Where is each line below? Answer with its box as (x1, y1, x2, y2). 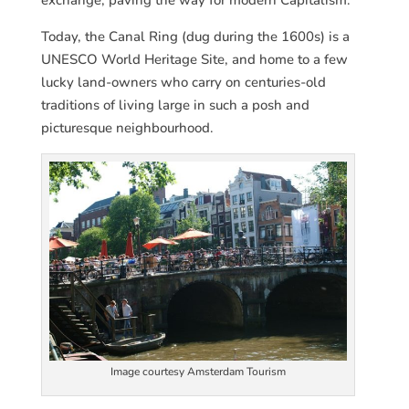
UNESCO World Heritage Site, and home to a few (40, 49, 348, 68)
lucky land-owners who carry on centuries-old (40, 72, 326, 91)
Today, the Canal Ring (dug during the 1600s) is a (40, 26, 350, 46)
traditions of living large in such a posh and (40, 95, 309, 114)
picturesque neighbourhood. (40, 118, 214, 137)
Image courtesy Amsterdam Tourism (110, 363, 286, 379)
